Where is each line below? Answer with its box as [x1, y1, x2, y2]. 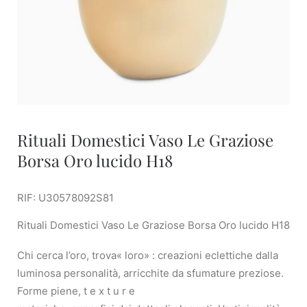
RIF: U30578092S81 [17, 191, 114, 204]
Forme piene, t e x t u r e [17, 284, 135, 297]
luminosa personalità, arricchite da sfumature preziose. [17, 267, 284, 280]
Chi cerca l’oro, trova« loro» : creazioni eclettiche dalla [17, 249, 281, 262]
